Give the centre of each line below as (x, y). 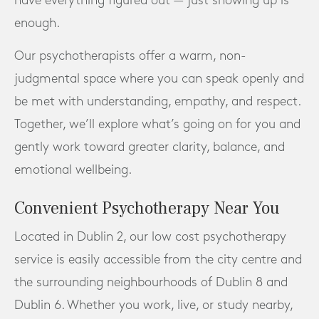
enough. (37, 23)
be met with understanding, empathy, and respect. (157, 101)
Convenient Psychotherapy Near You (147, 208)
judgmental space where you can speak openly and (159, 78)
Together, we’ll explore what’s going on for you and (157, 124)
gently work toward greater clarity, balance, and (150, 147)
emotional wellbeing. (73, 169)
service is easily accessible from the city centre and (158, 259)
